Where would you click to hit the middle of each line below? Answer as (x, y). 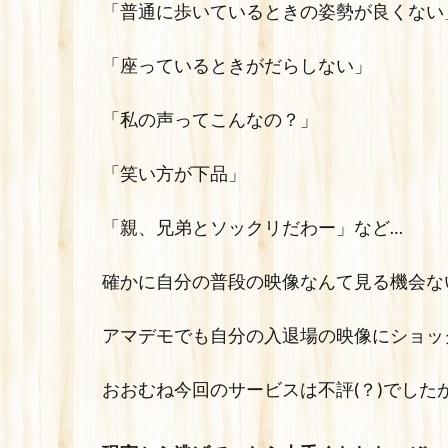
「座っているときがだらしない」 (237, 66)
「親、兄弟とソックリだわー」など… (252, 228)
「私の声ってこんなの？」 (210, 120)
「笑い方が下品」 (174, 174)
